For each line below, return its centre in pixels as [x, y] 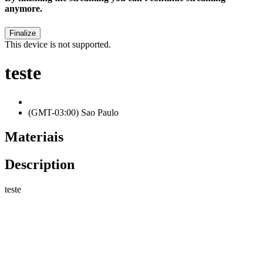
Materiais [34, 137]
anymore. [23, 9]
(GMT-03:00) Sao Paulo [73, 112]
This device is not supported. [58, 44]
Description [40, 165]
